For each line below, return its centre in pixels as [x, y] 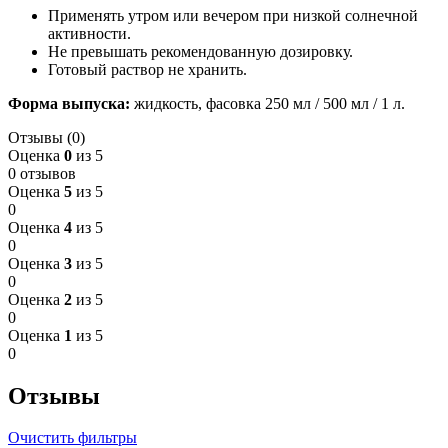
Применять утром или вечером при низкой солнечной [233, 15]
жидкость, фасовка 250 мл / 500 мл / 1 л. [267, 103]
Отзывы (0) [46, 137]
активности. [89, 33]
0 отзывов [42, 173]
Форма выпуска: [69, 103]
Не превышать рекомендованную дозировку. [200, 51]
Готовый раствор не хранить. [147, 69]
